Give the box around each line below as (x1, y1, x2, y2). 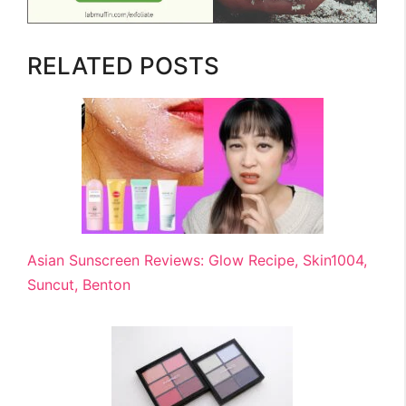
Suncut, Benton (27, 275, 130, 294)
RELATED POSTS (27, 51, 219, 80)
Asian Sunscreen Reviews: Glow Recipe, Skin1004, (27, 250, 367, 269)
